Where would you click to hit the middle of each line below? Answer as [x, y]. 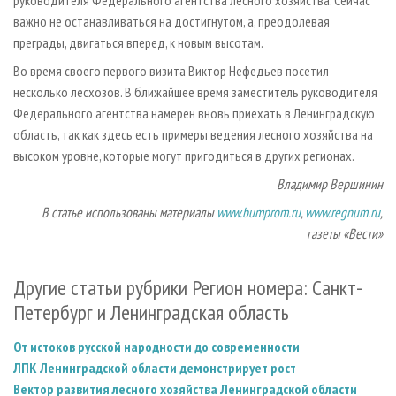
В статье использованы [100, 213]
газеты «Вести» [345, 234]
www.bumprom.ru [259, 213]
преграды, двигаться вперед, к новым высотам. [138, 43]
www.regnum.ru [343, 213]
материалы [188, 213]
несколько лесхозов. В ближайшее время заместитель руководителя [195, 92]
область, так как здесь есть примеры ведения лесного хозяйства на [193, 135]
